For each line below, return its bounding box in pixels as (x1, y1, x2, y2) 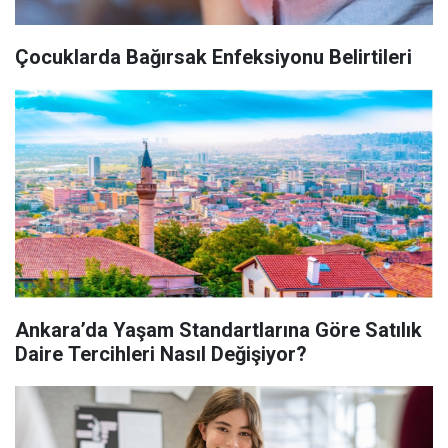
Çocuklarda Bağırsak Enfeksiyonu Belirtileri (15, 45, 412, 69)
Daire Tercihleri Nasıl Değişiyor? (15, 342, 307, 366)
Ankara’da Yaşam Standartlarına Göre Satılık (15, 318, 422, 342)
